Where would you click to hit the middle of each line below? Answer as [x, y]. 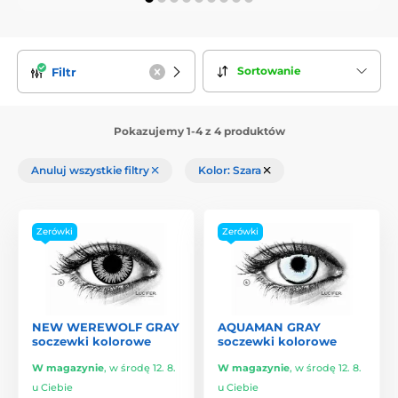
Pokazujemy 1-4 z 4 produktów [199, 131]
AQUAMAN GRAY [269, 326]
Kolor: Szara [231, 170]
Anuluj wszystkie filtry [92, 170]
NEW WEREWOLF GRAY [106, 326]
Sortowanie [269, 71]
